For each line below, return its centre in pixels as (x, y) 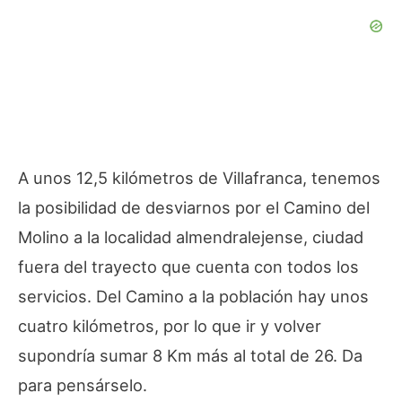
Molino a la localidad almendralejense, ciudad (191, 236)
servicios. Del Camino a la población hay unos (193, 296)
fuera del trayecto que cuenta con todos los (188, 266)
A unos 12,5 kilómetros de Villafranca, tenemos (199, 177)
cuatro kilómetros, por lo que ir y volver (170, 325)
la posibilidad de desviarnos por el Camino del (194, 207)
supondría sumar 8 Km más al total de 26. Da (190, 355)
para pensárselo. (83, 385)
